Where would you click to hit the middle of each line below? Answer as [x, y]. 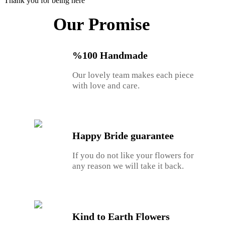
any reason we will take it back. [128, 166]
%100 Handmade [110, 55]
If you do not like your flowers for [133, 156]
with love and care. [106, 86]
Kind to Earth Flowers [121, 216]
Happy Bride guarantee [123, 136]
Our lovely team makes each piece [133, 75]
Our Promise [101, 25]
